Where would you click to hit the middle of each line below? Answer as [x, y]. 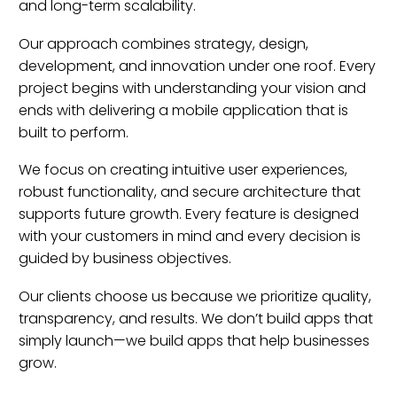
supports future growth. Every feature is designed [189, 214]
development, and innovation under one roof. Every [197, 66]
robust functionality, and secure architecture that [190, 192]
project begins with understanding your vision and [192, 88]
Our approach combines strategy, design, [163, 43]
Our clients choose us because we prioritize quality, [195, 296]
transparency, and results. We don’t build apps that [196, 318]
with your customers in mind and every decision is [190, 237]
